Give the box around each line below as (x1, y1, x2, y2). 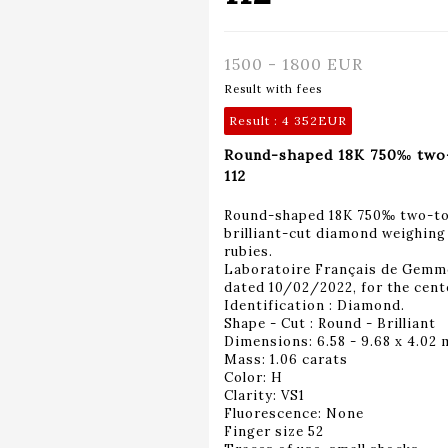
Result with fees (224, 81, 322, 96)
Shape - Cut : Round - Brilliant (224, 314, 436, 332)
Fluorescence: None (224, 404, 364, 422)
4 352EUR (282, 112, 347, 128)
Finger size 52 (224, 422, 324, 440)
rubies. (224, 242, 273, 260)
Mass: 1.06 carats (224, 350, 348, 368)
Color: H (224, 368, 283, 386)
